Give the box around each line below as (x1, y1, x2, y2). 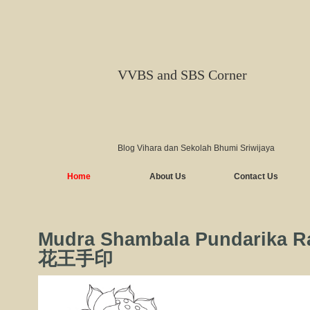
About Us (149, 172, 186, 181)
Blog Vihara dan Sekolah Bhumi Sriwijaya (118, 143, 275, 153)
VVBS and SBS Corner (118, 67, 247, 82)
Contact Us (234, 172, 278, 181)
